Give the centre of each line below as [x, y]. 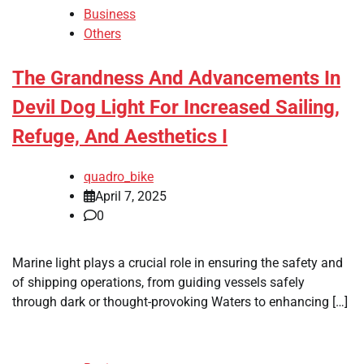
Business [110, 15]
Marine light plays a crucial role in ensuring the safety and [178, 263]
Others [102, 34]
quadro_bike [119, 177]
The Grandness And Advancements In [176, 78]
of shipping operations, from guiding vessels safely [158, 283]
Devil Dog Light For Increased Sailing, [176, 108]
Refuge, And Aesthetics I [120, 137]
